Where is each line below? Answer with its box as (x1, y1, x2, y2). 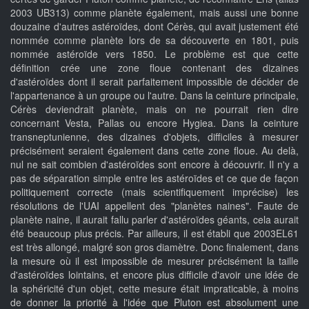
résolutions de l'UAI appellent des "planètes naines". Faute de (10, 199, 299, 213)
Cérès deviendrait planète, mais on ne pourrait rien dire (10, 102, 299, 117)
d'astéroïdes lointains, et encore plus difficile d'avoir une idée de (10, 268, 299, 282)
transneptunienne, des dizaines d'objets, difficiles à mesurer (10, 130, 299, 144)
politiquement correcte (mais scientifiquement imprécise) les (10, 185, 299, 199)
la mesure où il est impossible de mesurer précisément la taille (10, 254, 299, 268)
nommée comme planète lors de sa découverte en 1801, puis (10, 33, 299, 48)
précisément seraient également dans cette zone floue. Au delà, (10, 143, 299, 158)
